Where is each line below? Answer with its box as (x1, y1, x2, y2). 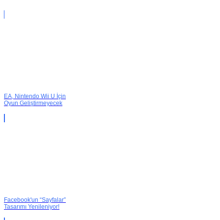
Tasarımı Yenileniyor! (4, 203, 59, 211)
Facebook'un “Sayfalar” (4, 196, 66, 204)
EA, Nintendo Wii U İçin (4, 93, 66, 100)
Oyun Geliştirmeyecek (4, 100, 62, 107)
